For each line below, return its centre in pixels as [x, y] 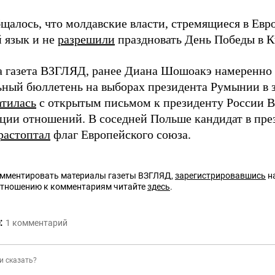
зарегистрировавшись [220, 176]
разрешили [86, 40]
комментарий [40, 223]
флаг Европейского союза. [121, 135]
